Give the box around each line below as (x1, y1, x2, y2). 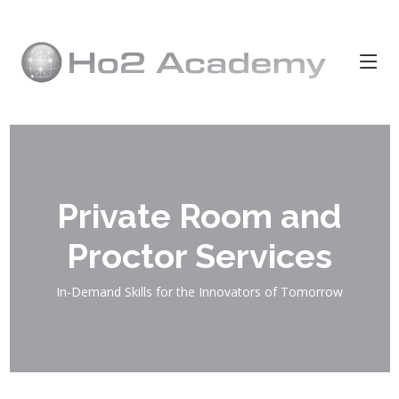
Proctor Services (67, 236, 332, 276)
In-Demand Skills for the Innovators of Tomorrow (56, 283, 343, 300)
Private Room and (57, 196, 342, 236)
